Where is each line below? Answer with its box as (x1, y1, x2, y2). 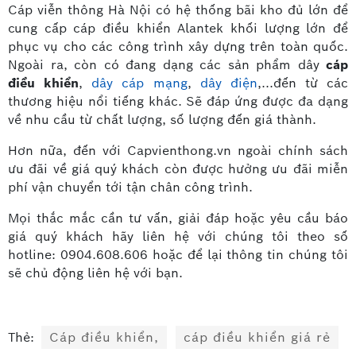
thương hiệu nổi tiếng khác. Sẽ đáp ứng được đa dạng (8, 92, 348, 110)
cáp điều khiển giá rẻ (184, 328, 331, 346)
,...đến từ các (257, 74, 348, 91)
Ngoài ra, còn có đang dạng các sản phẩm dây (8, 56, 326, 73)
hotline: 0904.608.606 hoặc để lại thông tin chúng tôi (8, 246, 348, 263)
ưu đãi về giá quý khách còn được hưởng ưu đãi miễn (8, 160, 348, 177)
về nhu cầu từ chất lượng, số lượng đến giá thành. (8, 110, 320, 128)
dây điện (199, 74, 257, 91)
